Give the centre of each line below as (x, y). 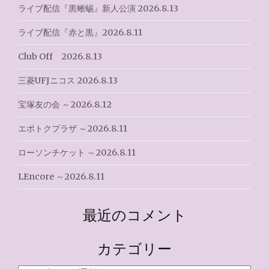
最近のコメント (134, 215)
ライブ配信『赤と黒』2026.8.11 (80, 32)
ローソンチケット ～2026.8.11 (77, 153)
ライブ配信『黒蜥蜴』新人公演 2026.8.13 (98, 8)
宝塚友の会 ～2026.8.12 (65, 104)
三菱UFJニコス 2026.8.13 (68, 80)
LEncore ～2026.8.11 (61, 177)
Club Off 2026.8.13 (60, 56)
